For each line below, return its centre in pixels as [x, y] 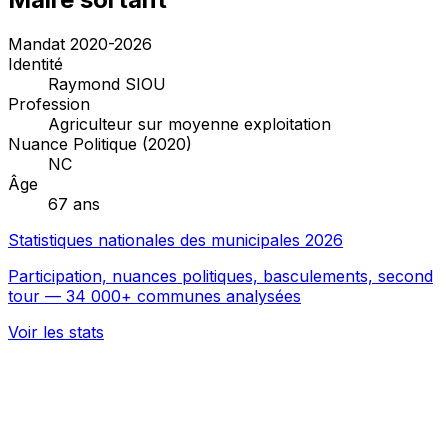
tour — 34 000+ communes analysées [154, 295]
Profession [49, 103]
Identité [35, 63]
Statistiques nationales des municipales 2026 [175, 239]
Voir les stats [56, 331]
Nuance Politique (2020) [100, 143]
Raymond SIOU [107, 83]
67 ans [74, 203]
